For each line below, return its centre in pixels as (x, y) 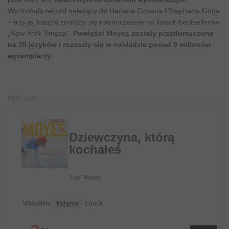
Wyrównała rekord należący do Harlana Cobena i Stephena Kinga (114, 11)
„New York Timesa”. (40, 33)
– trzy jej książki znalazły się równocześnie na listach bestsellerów (113, 22)
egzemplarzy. (30, 56)
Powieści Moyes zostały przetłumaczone (143, 33)
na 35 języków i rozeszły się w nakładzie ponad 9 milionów (109, 45)
